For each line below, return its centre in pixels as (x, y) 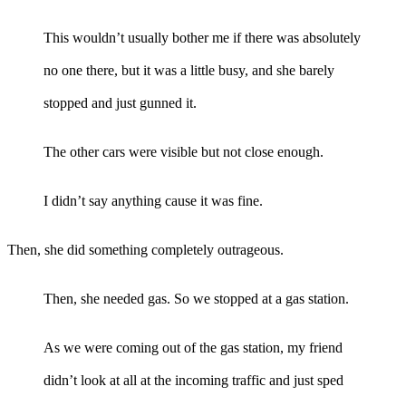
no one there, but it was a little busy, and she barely (189, 70)
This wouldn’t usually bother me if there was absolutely (202, 37)
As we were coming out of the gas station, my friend (193, 347)
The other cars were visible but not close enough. (184, 151)
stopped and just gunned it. (120, 102)
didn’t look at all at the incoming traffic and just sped (193, 380)
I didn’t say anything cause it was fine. (153, 200)
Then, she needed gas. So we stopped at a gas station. (196, 298)
